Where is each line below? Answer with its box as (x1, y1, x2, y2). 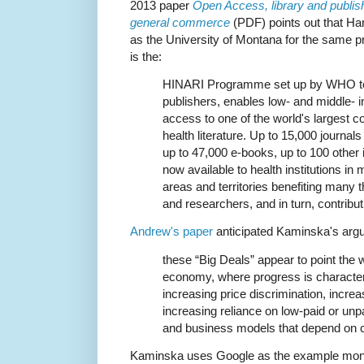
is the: (130, 50, 162, 64)
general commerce (130, 15, 230, 30)
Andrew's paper (130, 224, 213, 239)
